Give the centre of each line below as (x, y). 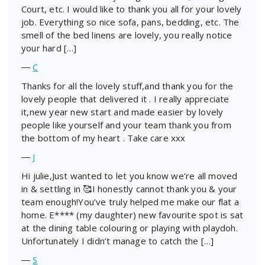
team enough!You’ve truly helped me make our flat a (130, 201)
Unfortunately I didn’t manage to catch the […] (118, 240)
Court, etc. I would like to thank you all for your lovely (132, 9)
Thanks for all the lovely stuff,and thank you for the (127, 85)
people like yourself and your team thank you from (126, 125)
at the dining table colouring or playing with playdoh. (130, 227)
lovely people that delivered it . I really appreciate (125, 98)
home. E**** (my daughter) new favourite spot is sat (132, 214)
